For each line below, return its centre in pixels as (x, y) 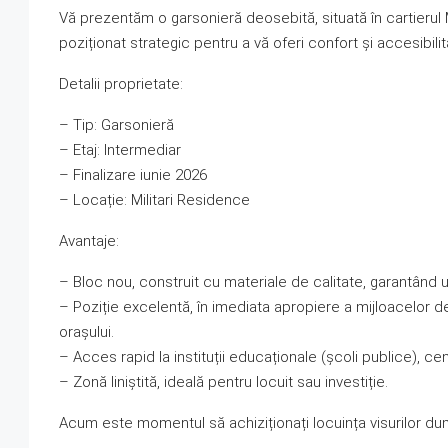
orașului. (86, 332)
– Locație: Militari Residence (154, 200)
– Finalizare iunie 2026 (133, 175)
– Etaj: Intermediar (120, 150)
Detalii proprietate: (121, 84)
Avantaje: (89, 241)
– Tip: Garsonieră (116, 125)
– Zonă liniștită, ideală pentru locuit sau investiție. (223, 382)
